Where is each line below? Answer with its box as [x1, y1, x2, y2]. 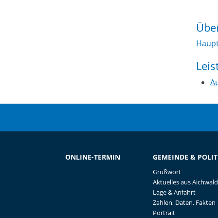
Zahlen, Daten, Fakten [152, 198, 216, 207]
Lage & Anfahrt [152, 188, 196, 197]
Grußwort [152, 167, 181, 177]
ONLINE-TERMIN [65, 152, 121, 162]
